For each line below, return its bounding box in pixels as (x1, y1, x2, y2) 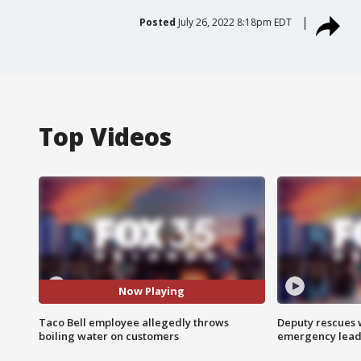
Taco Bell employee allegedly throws (39, 314, 229, 330)
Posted (139, 15, 176, 29)
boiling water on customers (39, 328, 179, 343)
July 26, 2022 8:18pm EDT (177, 15, 292, 29)
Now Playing (118, 284, 185, 299)
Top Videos (39, 119, 172, 153)
